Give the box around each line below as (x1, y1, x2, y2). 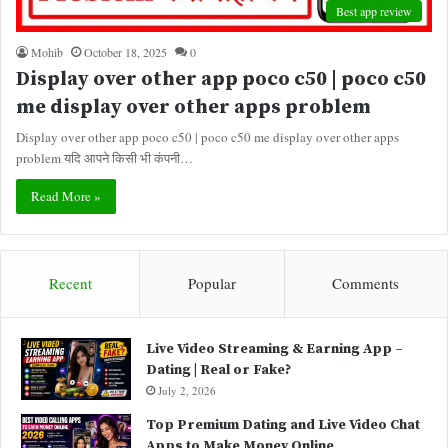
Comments (332, 273, 400, 294)
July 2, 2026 (158, 383, 216, 399)
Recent (48, 273, 92, 294)
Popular (187, 273, 236, 294)
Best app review (336, 3, 412, 20)
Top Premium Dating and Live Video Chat (146, 416, 420, 434)
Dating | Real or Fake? (146, 361, 291, 380)
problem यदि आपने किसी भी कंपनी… (16, 149, 193, 168)
